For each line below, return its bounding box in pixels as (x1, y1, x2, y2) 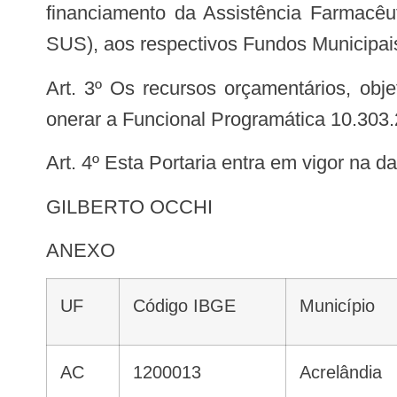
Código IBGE (145, 296, 236, 316)
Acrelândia (311, 362, 382, 383)
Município (315, 296, 375, 316)
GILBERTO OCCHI (61, 195, 213, 218)
